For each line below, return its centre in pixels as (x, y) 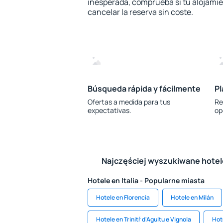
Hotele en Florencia (123, 197)
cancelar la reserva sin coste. (140, 12)
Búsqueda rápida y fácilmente (144, 89)
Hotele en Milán (192, 197)
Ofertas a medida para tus (129, 102)
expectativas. (110, 110)
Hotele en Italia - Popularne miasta (146, 180)
